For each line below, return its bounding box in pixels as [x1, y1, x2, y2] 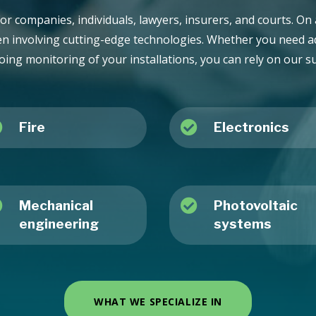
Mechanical [18, 197, 93, 214]
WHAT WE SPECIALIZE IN [94, 295, 222, 309]
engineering [18, 215, 99, 232]
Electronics [214, 119, 290, 135]
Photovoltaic [214, 197, 298, 214]
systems [214, 215, 272, 232]
